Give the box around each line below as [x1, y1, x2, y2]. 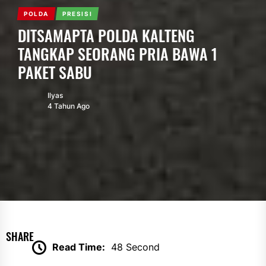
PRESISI [62, 10, 93, 17]
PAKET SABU [18, 61, 92, 84]
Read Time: [52, 240, 105, 253]
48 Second [110, 240, 160, 253]
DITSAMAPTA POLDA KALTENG [18, 24, 195, 47]
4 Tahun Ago [47, 102, 90, 110]
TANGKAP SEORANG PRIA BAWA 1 [18, 42, 217, 65]
